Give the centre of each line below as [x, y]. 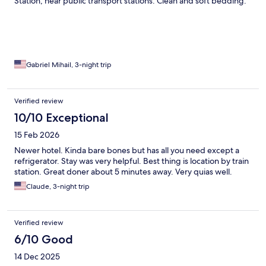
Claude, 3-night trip [58, 187]
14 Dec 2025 [37, 257]
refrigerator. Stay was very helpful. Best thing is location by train [132, 161]
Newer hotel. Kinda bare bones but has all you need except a [127, 151]
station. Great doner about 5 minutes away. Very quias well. [123, 172]
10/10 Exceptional [61, 118]
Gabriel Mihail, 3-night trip [69, 65]
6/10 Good [44, 240]
